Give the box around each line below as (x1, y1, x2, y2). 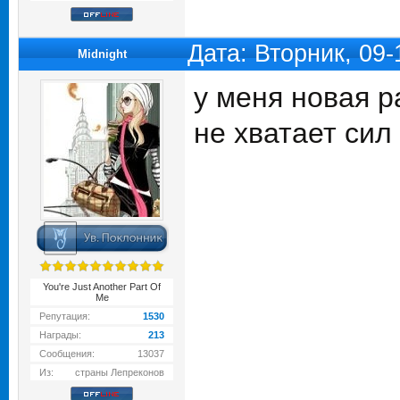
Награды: (39, 329, 81, 340)
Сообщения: (39, 348, 95, 359)
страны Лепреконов (75, 367, 164, 378)
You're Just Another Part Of (43, 281, 161, 292)
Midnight (77, 47, 127, 61)
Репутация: (39, 311, 90, 321)
